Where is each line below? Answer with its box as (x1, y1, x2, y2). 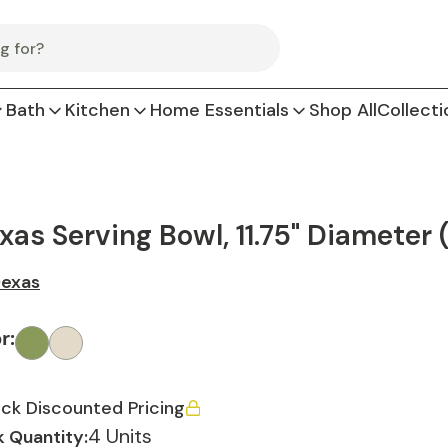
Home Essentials (150, 98, 289, 122)
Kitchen (65, 98, 130, 122)
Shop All (309, 98, 377, 122)
